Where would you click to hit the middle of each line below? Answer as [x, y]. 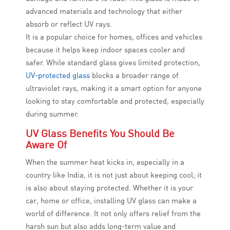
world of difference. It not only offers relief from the [113, 214]
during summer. [52, 114]
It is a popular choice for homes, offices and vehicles [114, 37]
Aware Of [46, 145]
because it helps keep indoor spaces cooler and [105, 50]
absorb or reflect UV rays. [69, 24]
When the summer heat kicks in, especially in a [105, 162]
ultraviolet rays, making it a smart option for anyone [114, 88]
